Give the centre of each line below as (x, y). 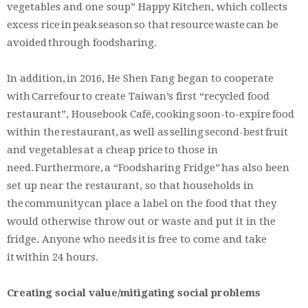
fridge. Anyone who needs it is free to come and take (137, 239)
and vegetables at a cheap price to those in (112, 150)
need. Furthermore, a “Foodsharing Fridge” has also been (148, 167)
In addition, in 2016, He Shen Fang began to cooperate (140, 78)
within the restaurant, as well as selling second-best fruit (147, 132)
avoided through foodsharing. (82, 42)
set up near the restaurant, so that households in (130, 185)
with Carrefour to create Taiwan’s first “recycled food (138, 96)
